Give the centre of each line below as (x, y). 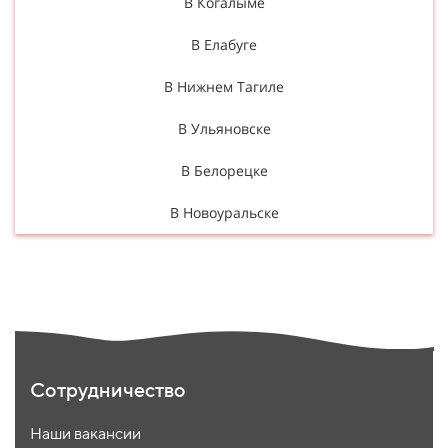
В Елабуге (224, 44)
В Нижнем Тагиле (224, 86)
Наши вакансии (85, 433)
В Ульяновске (224, 128)
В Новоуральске (224, 212)
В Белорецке (224, 170)
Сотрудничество (108, 389)
